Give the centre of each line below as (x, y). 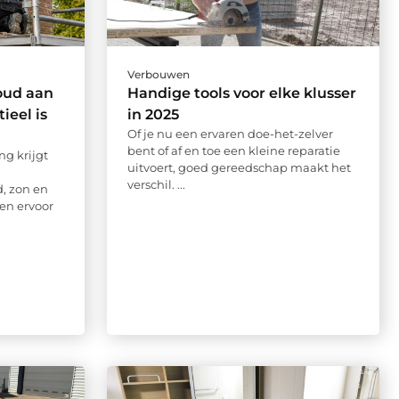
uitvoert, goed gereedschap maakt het (239, 168)
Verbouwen (158, 75)
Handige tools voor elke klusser (241, 94)
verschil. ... (156, 185)
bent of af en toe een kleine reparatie (233, 151)
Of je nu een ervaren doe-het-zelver (230, 134)
